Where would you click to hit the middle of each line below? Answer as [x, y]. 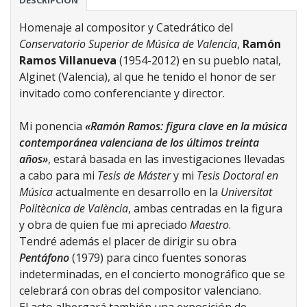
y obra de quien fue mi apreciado [105, 225]
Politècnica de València [74, 209]
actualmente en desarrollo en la [138, 192]
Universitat [246, 192]
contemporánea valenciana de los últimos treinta [139, 143]
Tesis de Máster [135, 176]
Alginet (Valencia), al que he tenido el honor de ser [148, 77]
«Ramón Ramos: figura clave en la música [186, 126]
